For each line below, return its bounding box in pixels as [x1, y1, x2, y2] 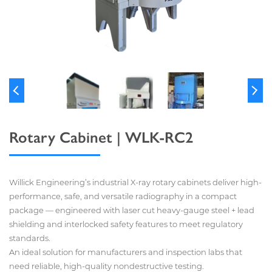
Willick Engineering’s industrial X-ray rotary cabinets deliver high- [9, 177, 262, 187]
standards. [9, 233, 50, 243]
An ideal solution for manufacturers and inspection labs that [9, 247, 242, 257]
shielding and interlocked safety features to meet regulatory [9, 219, 243, 229]
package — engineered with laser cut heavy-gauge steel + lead [9, 205, 254, 215]
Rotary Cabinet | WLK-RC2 [9, 126, 193, 147]
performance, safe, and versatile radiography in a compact [9, 191, 237, 201]
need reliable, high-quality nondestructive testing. [9, 261, 204, 271]
